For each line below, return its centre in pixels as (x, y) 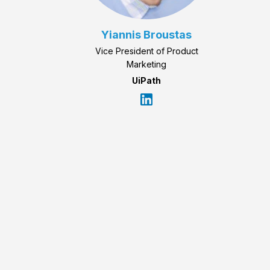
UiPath (147, 81)
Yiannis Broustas (147, 35)
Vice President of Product (146, 51)
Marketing (147, 64)
